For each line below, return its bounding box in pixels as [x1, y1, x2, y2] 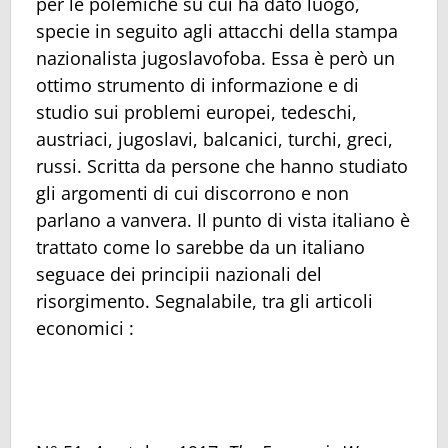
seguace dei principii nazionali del [36, 262, 322, 287]
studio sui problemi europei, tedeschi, [36, 100, 357, 125]
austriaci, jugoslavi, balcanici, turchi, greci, [36, 127, 393, 152]
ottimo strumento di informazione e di [36, 73, 359, 98]
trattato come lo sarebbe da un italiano [36, 235, 365, 260]
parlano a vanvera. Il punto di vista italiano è [36, 208, 410, 233]
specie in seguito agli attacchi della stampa [36, 19, 398, 44]
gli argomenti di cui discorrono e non [36, 181, 349, 206]
